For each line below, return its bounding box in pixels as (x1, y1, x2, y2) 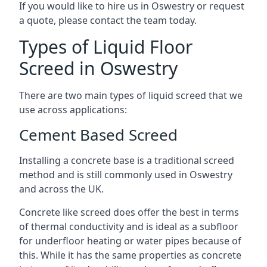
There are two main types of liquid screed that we (19, 89, 243, 102)
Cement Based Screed (19, 124, 178, 145)
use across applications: (19, 103, 127, 116)
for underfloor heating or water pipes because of (19, 234, 241, 247)
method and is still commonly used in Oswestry (19, 168, 232, 181)
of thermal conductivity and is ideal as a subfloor (19, 220, 238, 233)
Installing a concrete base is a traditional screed (19, 154, 234, 167)
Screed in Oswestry (19, 56, 178, 80)
